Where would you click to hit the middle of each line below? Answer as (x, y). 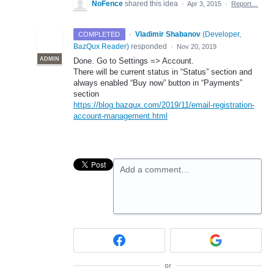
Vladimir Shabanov (168, 35)
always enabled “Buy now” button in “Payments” (158, 83)
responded (149, 47)
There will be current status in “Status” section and (163, 72)
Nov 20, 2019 (197, 47)
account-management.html (120, 116)
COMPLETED (99, 35)
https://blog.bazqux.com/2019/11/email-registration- (164, 105)
